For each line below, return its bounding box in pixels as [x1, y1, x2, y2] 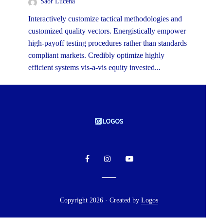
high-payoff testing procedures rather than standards [28, 39, 187, 48]
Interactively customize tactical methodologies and [28, 15, 182, 23]
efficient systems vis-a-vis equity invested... [28, 63, 161, 72]
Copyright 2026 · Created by [60, 197, 141, 204]
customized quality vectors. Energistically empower [28, 27, 186, 36]
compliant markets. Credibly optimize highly [28, 51, 164, 60]
